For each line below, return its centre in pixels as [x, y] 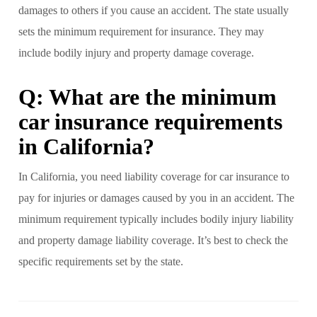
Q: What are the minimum [148, 97]
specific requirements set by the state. [101, 261]
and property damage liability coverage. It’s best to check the [153, 240]
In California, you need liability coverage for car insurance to [154, 176]
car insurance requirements [150, 121]
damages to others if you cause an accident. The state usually [154, 10]
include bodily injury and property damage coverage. [136, 52]
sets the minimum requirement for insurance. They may [141, 31]
